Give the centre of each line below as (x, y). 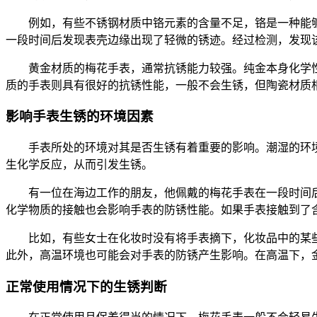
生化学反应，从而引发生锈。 (79, 164)
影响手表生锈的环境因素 (80, 117)
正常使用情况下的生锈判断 (86, 287)
